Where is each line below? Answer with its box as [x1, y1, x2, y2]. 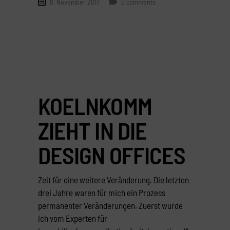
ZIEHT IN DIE [38, 116, 147, 144]
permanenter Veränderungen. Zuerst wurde [38, 200, 183, 210]
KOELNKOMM [38, 91, 152, 120]
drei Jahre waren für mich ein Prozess [38, 187, 165, 198]
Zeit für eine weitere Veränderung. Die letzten [38, 174, 189, 185]
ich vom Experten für [38, 213, 107, 223]
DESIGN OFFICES [38, 140, 186, 169]
